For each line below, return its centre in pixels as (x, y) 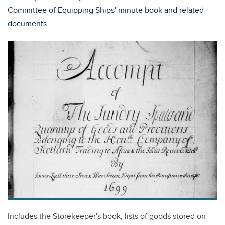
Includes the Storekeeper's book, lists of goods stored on (107, 216)
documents (27, 24)
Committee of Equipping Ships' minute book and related (106, 10)
